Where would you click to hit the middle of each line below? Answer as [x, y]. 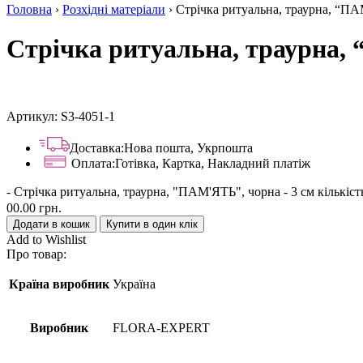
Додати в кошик [51, 224]
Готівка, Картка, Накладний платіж [213, 163]
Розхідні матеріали [114, 9]
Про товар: [36, 254]
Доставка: [97, 147]
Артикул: [34, 116]
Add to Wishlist [46, 239]
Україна [134, 284]
